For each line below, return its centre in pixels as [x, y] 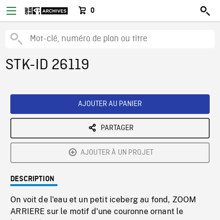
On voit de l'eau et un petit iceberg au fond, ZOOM [103, 200]
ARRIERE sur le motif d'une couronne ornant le [97, 211]
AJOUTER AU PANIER [110, 104]
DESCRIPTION [32, 179]
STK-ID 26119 [48, 65]
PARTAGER [117, 128]
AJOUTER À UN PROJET [117, 153]
